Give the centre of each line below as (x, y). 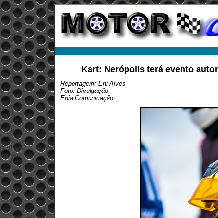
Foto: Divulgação (84, 91)
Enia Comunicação (87, 98)
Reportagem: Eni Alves (93, 83)
